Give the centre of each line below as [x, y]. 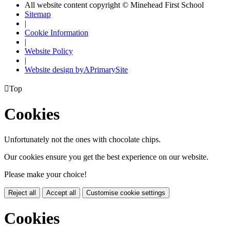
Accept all [61, 193]
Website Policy [49, 51]
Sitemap [38, 14]
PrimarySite [109, 70]
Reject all [22, 193]
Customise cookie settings [126, 193]
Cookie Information [56, 33]
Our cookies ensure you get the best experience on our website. [106, 157]
